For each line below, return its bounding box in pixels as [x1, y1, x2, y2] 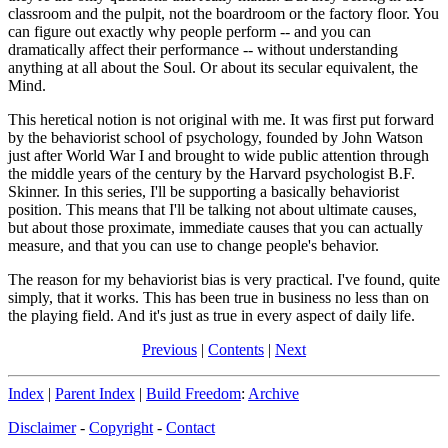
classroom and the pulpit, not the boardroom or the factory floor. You [8, 4, 439, 22]
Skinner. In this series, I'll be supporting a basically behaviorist [8, 182, 399, 200]
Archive [248, 384, 299, 402]
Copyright [89, 418, 153, 436]
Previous [142, 340, 197, 358]
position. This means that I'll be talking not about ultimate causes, [8, 200, 417, 218]
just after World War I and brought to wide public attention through [8, 146, 429, 164]
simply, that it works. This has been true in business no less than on [8, 288, 429, 306]
